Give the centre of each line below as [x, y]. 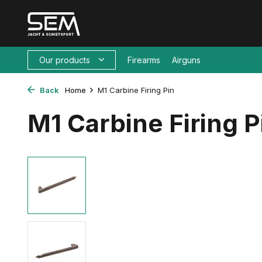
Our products [65, 60]
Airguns [186, 60]
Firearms [144, 60]
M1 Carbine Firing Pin [136, 90]
